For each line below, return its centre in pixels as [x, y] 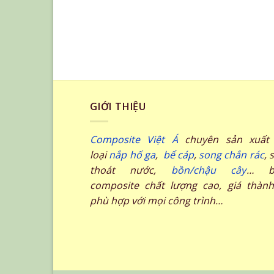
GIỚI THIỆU [118, 106]
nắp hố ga [132, 155]
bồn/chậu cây [209, 170]
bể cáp [177, 155]
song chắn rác [231, 155]
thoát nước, [131, 170]
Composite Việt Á [134, 140]
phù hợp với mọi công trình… [156, 201]
